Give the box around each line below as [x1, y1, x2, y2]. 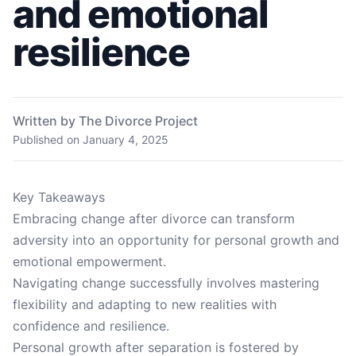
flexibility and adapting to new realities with [13, 296, 277, 312]
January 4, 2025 [83, 133, 168, 146]
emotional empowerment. [13, 253, 166, 269]
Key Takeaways [13, 189, 105, 205]
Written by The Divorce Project [13, 113, 198, 129]
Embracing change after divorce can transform [13, 211, 295, 226]
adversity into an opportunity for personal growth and [13, 232, 339, 248]
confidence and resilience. [13, 318, 169, 334]
